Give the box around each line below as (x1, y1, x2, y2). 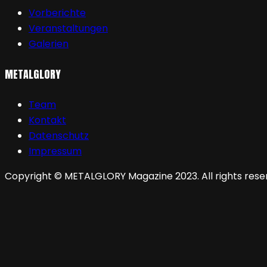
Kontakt (29, 113, 66, 128)
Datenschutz (29, 129, 89, 143)
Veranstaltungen (29, 21, 108, 36)
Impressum (29, 144, 82, 159)
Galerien (29, 37, 69, 51)
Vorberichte (29, 6, 86, 20)
